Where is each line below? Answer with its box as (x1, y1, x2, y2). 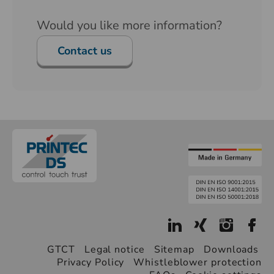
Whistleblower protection (133, 255, 262, 269)
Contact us (57, 43, 112, 58)
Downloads (204, 242, 262, 256)
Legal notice (84, 242, 145, 256)
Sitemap (154, 242, 194, 256)
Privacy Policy (56, 255, 125, 269)
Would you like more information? (37, 17, 222, 34)
